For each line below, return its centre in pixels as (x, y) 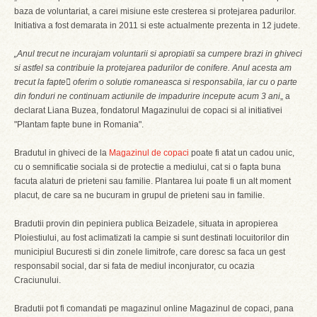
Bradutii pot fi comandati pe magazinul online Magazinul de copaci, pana (154, 309)
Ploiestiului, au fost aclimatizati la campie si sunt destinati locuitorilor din (152, 238)
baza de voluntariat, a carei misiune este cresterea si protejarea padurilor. (155, 11)
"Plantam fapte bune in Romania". (79, 125)
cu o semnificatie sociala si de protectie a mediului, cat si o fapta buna (148, 167)
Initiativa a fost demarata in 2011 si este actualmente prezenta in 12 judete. (157, 25)
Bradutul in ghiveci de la (62, 153)
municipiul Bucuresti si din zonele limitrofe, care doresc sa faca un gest (150, 252)
